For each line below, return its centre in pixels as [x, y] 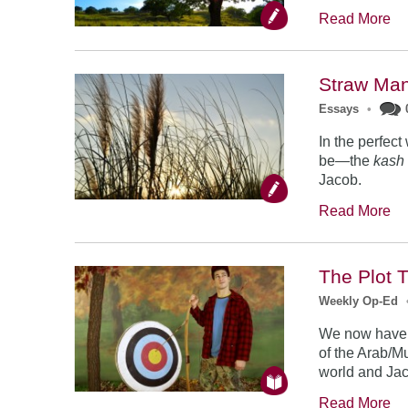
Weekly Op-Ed [359, 301]
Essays [339, 109]
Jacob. [341, 180]
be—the [347, 161]
